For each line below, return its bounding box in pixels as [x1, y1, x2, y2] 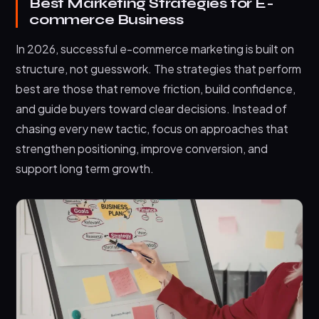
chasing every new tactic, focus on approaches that [16, 121, 289, 137]
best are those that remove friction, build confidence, [16, 81, 296, 97]
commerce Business [29, 11, 184, 29]
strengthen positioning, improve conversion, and [16, 141, 268, 157]
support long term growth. [16, 161, 155, 177]
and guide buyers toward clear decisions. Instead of [16, 101, 288, 117]
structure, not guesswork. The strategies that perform [16, 61, 302, 77]
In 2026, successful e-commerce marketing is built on [16, 41, 295, 57]
